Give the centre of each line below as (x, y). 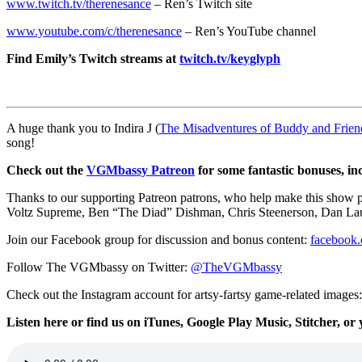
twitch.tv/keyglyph (230, 58)
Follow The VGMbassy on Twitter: (99, 267)
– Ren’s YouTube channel (249, 31)
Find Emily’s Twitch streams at (93, 58)
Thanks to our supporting (72, 197)
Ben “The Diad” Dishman (155, 212)
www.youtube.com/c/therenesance (94, 31)
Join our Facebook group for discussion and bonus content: (158, 239)
